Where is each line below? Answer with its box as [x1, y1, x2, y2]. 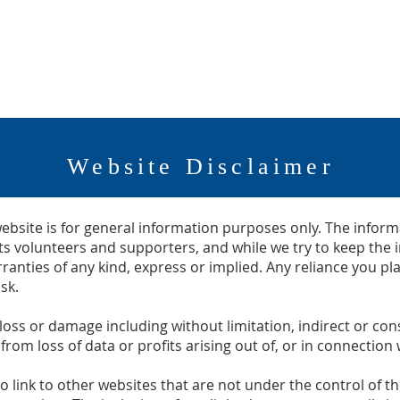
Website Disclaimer [67, 154, 335, 179]
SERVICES [6, 70, 69, 89]
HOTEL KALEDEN [101, 70, 212, 89]
